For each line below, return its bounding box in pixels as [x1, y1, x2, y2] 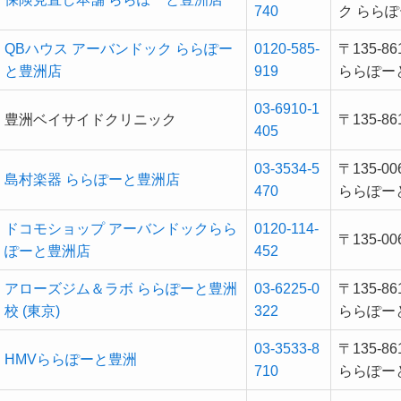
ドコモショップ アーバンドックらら [4, 221, 237, 237]
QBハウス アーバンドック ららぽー [4, 41, 233, 57]
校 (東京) [4, 303, 60, 320]
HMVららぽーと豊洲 [4, 352, 137, 368]
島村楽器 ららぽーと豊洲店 [4, 172, 180, 188]
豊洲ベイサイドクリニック [4, 112, 176, 128]
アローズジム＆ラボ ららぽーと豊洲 [4, 281, 237, 297]
